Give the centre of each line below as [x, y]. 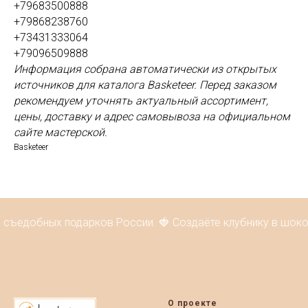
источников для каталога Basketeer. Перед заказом [145, 85]
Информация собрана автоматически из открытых [145, 69]
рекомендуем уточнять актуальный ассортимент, [141, 101]
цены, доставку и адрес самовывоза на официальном [152, 117]
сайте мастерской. [60, 132]
